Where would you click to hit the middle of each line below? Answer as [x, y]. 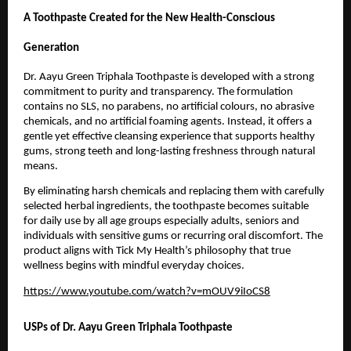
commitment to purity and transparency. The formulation [158, 92]
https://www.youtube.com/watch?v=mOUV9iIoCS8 [147, 291]
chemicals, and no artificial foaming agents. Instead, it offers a [168, 121]
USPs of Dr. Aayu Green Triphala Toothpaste [128, 327]
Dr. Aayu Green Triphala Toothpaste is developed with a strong [169, 77]
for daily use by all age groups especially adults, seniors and [161, 222]
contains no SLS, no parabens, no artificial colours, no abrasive [169, 107]
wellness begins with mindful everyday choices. [134, 266]
